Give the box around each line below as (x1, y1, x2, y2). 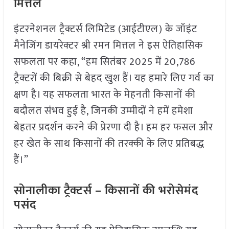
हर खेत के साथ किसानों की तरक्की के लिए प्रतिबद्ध (13, 135, 204, 153)
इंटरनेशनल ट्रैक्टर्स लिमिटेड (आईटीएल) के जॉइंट (13, 20, 197, 38)
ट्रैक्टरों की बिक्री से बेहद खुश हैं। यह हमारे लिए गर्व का (13, 70, 214, 87)
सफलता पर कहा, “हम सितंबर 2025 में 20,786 (13, 53, 195, 71)
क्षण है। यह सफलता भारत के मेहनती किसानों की (13, 86, 196, 104)
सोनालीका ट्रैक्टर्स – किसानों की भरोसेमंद (13, 180, 199, 201)
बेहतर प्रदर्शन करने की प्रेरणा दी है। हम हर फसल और (13, 119, 213, 136)
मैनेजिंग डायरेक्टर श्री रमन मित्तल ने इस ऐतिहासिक (13, 37, 203, 55)
